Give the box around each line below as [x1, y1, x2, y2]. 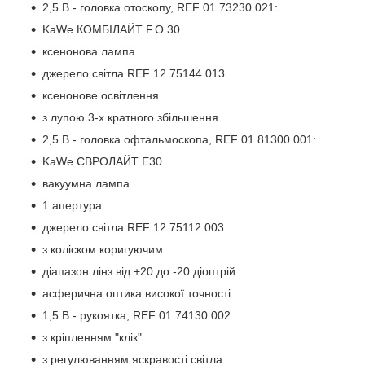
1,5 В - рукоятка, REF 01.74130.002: [42, 308, 234, 322]
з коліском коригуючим [42, 242, 163, 256]
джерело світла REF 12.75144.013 [42, 66, 225, 80]
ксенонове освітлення [42, 88, 159, 102]
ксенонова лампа [42, 44, 135, 58]
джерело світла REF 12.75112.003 [42, 220, 224, 234]
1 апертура [42, 198, 102, 212]
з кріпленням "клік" [42, 330, 142, 344]
